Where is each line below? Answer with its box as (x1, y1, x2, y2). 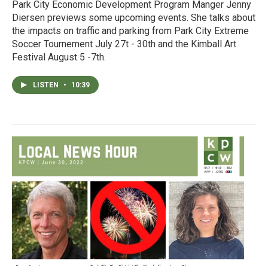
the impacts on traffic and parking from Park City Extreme (12, 25, 249, 36)
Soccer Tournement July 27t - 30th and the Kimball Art (12, 38, 236, 50)
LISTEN (33, 80, 60, 89)
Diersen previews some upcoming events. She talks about (12, 11, 255, 23)
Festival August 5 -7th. (12, 51, 106, 63)
